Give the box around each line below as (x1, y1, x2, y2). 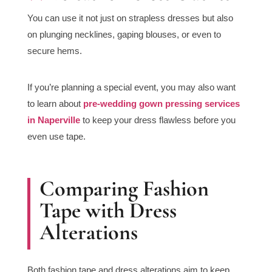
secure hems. (27, 46, 82, 56)
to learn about (27, 98, 83, 109)
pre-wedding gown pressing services (83, 98, 240, 109)
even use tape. (27, 131, 86, 142)
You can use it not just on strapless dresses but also (27, 13, 233, 24)
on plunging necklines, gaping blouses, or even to (27, 29, 221, 40)
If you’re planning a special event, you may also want (27, 82, 236, 93)
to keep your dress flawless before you (80, 115, 236, 126)
